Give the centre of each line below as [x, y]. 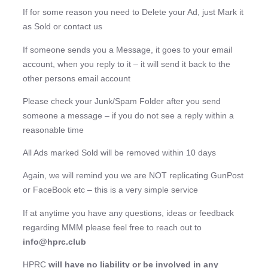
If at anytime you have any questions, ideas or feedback [128, 213]
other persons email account [77, 78]
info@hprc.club [54, 241]
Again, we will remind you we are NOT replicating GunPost [133, 176]
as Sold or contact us [63, 27]
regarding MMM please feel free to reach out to [112, 227]
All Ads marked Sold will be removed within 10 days [119, 153]
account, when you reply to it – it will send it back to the [127, 64]
